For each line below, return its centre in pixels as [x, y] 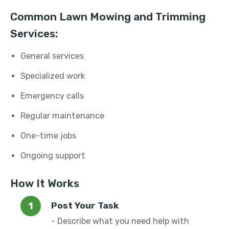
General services [52, 56]
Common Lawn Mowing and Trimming [108, 17]
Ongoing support [53, 156]
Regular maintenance [62, 116]
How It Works [45, 184]
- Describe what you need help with [120, 221]
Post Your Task [85, 205]
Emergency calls [52, 96]
